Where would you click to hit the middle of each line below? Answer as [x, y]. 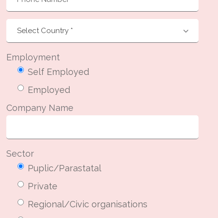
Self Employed [59, 72]
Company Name [40, 108]
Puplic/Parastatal [65, 168]
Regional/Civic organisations [88, 204]
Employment [33, 57]
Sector [20, 154]
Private [43, 186]
